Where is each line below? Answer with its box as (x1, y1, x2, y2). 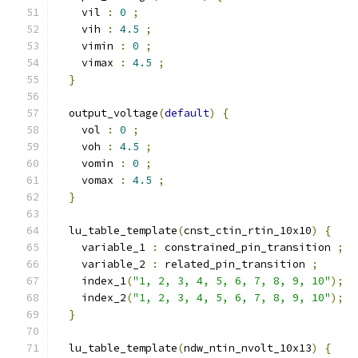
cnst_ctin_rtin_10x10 (184, 224, 312, 237)
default (165, 106, 209, 120)
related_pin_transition (158, 257, 312, 271)
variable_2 (56, 257, 152, 271)
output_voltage (56, 106, 158, 120)
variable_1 (56, 241, 152, 254)
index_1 (56, 274, 126, 288)
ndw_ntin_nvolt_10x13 (184, 341, 312, 355)
